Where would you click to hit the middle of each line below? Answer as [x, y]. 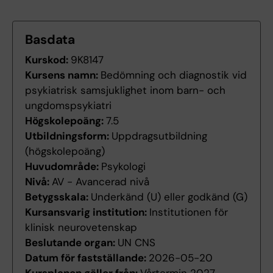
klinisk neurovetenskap [81, 228]
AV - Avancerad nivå [101, 182]
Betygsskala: [58, 197]
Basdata [50, 40]
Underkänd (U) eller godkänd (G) [169, 197]
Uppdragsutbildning [159, 136]
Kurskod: [48, 60]
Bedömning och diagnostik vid [174, 75]
